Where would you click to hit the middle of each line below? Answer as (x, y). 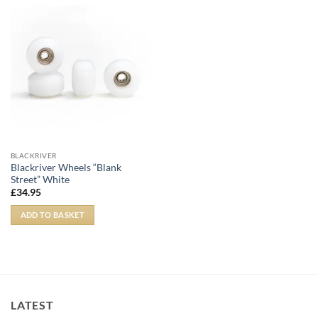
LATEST (32, 305)
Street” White (40, 179)
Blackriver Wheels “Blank (66, 167)
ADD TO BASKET (53, 215)
